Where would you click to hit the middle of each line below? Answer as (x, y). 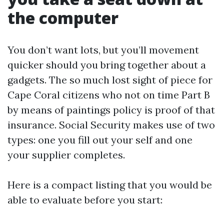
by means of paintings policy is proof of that (111, 110)
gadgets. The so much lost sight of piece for (110, 80)
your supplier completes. (66, 155)
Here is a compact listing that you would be (110, 185)
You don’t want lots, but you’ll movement (103, 50)
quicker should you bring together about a (107, 65)
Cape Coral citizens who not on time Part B (109, 95)
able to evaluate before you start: (85, 200)
